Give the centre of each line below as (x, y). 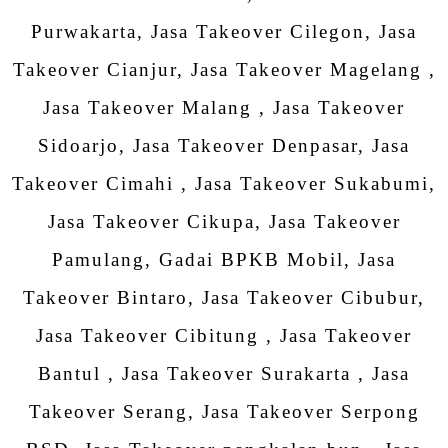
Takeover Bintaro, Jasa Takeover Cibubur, (224, 298)
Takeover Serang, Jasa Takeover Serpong (224, 412)
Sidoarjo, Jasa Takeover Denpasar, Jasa (224, 146)
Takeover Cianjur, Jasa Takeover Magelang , (224, 70)
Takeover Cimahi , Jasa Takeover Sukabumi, (224, 184)
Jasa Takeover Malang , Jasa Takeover (224, 108)
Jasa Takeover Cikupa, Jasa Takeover (224, 222)
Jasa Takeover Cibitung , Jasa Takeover (224, 336)
